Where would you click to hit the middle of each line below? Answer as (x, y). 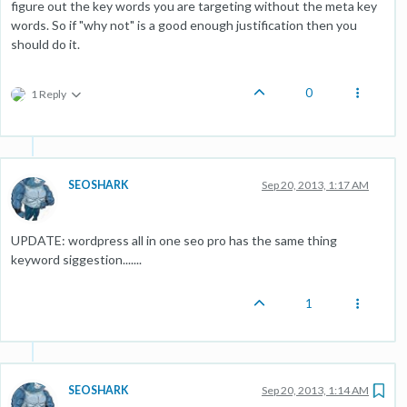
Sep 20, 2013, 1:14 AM (315, 390)
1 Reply (49, 94)
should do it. (45, 44)
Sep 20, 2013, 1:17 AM (315, 184)
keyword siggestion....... (76, 259)
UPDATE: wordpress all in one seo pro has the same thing (174, 240)
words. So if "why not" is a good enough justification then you (184, 25)
